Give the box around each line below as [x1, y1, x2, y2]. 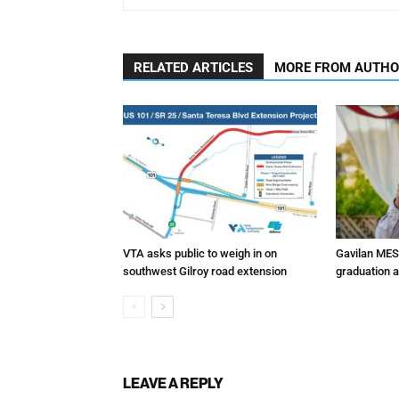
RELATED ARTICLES [134, 59, 253, 76]
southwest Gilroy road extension [123, 264, 287, 278]
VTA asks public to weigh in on [123, 246, 277, 260]
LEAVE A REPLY [123, 373, 224, 392]
